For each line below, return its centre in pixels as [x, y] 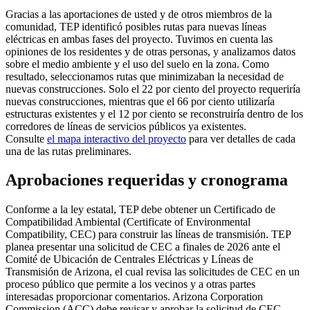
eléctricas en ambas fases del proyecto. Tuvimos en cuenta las [139, 39]
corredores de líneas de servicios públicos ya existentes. [126, 126]
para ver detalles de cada [241, 138]
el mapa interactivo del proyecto [117, 138]
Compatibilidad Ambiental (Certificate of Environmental [128, 222]
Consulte [26, 138]
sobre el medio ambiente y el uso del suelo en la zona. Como [137, 64]
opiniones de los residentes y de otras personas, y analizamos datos [151, 51]
